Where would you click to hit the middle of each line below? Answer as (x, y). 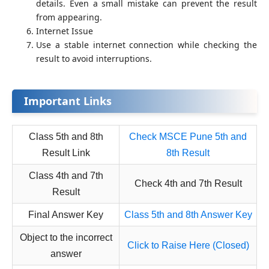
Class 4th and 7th (66, 176)
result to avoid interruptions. (94, 59)
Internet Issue (65, 31)
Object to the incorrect (66, 238)
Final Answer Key (66, 215)
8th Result (188, 153)
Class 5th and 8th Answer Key (188, 215)
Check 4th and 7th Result (188, 184)
